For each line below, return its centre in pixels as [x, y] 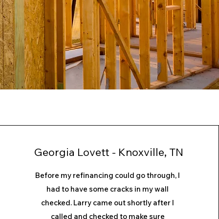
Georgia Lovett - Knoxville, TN [109, 152]
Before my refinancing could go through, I [108, 175]
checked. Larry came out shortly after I [108, 203]
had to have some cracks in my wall [108, 189]
